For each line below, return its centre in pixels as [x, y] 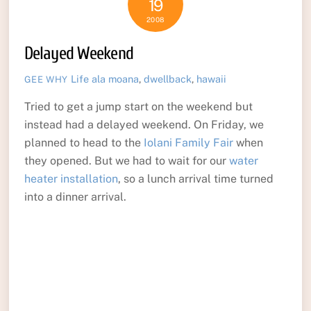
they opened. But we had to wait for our [126, 160]
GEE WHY [46, 80]
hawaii [212, 79]
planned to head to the [84, 142]
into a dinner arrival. [75, 196]
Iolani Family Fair [188, 142]
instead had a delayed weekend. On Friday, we [144, 124]
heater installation [71, 178]
